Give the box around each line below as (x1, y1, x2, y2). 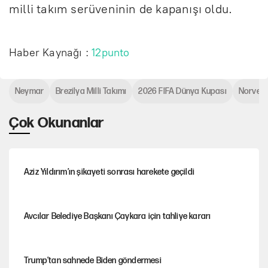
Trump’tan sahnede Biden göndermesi (24, 255, 162, 266)
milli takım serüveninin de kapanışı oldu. (9, 1, 236, 16)
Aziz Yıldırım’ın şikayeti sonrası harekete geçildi (24, 167, 194, 178)
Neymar (15, 86, 44, 96)
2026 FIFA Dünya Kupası (138, 86, 227, 96)
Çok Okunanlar (9, 114, 104, 132)
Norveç (238, 86, 266, 96)
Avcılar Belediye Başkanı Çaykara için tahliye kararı (24, 211, 211, 222)
